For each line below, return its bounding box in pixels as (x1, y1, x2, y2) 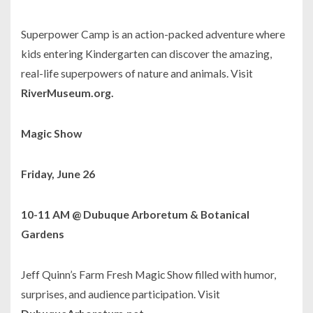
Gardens (21, 227, 66, 241)
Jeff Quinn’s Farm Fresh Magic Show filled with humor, (21, 268, 276, 282)
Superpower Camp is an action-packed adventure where (21, 27, 285, 41)
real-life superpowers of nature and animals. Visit (21, 66, 253, 80)
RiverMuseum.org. (21, 86, 114, 100)
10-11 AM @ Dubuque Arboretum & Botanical (21, 208, 249, 221)
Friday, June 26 (21, 167, 95, 181)
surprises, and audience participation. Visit (21, 287, 220, 301)
